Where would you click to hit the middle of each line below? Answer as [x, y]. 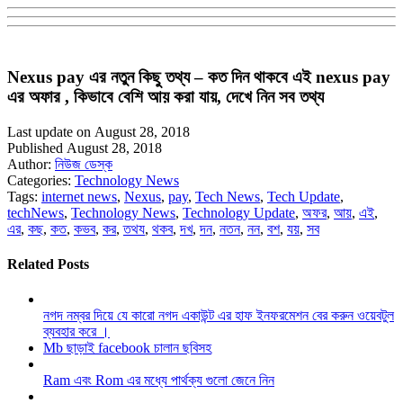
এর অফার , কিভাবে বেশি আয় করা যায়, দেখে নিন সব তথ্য [166, 96]
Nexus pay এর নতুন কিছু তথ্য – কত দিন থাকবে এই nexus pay [199, 76]
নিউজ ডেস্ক [84, 164]
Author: [31, 164]
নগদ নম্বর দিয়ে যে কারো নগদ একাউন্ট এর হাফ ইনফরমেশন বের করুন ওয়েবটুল [219, 316]
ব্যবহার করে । [76, 332]
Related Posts [48, 264]
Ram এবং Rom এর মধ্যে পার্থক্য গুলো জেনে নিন [159, 381]
